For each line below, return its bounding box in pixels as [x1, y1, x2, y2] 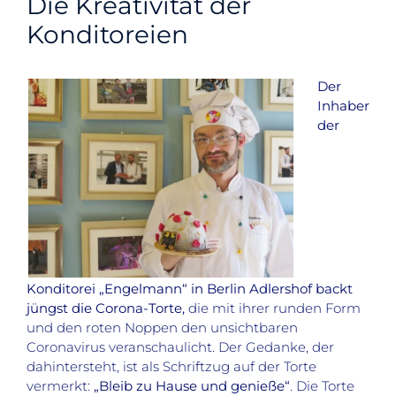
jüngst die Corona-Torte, [27, 300, 185, 317]
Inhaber [317, 97, 369, 115]
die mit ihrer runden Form [185, 300, 361, 317]
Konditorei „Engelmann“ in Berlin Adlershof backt [27, 280, 353, 298]
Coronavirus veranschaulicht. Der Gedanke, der [27, 339, 334, 356]
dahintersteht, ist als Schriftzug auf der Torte [27, 358, 316, 376]
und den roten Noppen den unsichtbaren [27, 319, 298, 337]
